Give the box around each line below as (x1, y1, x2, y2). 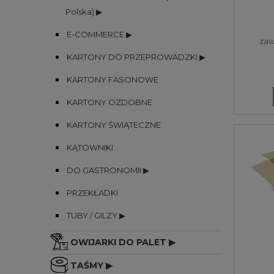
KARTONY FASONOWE (67, 74, 158, 84)
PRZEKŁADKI (67, 187, 118, 198)
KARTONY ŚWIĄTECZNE (67, 119, 161, 130)
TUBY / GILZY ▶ (67, 210, 125, 220)
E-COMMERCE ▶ (67, 29, 132, 39)
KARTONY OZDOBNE (67, 97, 152, 107)
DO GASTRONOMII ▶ (67, 165, 149, 175)
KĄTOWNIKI (67, 142, 113, 152)
